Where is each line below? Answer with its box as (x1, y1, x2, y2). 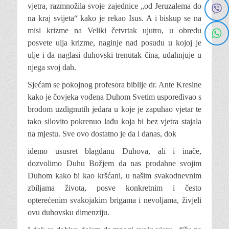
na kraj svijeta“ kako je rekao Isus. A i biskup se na (28, 14, 201, 22)
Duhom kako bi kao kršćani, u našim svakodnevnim (28, 171, 201, 180)
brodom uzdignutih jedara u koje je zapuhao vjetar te (28, 105, 201, 113)
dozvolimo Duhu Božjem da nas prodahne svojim (28, 159, 201, 168)
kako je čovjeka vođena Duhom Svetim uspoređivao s (28, 93, 201, 101)
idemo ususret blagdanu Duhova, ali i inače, (28, 147, 201, 155)
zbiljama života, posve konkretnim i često (28, 184, 201, 192)
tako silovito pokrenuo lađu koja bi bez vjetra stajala (28, 117, 201, 126)
